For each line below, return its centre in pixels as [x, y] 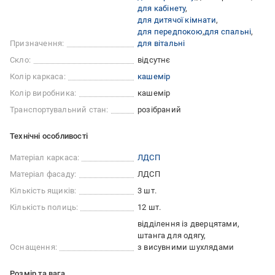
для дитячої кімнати [177, 20]
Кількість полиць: [44, 207]
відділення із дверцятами [188, 224]
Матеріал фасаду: [43, 174]
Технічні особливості [49, 136]
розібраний [159, 110]
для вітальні [161, 44]
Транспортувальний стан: [59, 110]
